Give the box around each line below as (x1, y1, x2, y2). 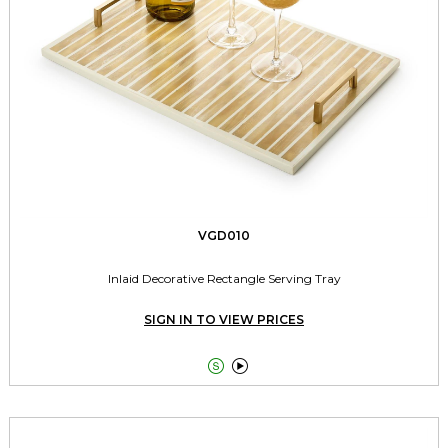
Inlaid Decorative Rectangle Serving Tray (107, 270, 341, 286)
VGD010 (198, 227, 250, 243)
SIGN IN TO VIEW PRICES (144, 311, 304, 327)
